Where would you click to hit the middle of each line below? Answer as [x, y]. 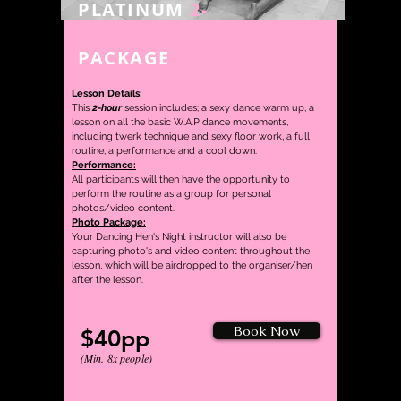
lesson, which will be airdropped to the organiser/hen [192, 265]
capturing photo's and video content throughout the [191, 251]
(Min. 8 [97, 358]
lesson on [93, 122]
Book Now [267, 331]
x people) [132, 358]
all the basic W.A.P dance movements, [201, 122]
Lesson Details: [107, 94]
